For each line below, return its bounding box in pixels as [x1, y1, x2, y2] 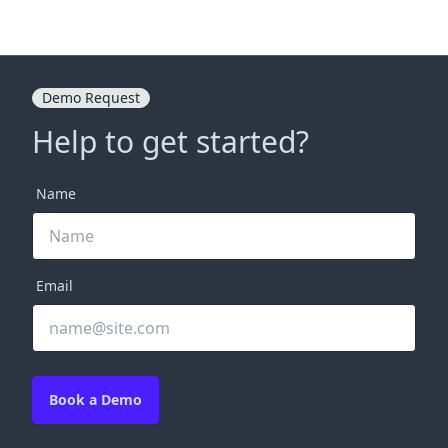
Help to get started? [32, 121, 309, 163]
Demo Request [42, 88, 140, 108]
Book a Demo [49, 390, 142, 410]
